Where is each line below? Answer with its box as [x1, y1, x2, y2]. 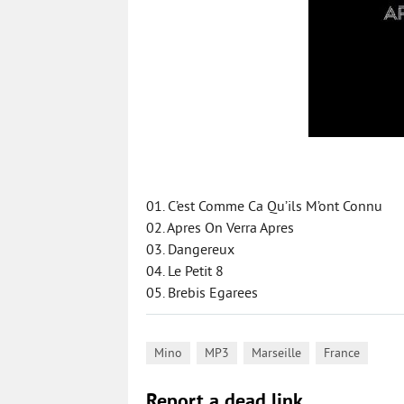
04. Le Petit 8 [146, 263, 224, 281]
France [324, 346, 360, 362]
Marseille [252, 346, 301, 362]
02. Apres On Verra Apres [146, 220, 294, 238]
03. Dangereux [146, 242, 234, 260]
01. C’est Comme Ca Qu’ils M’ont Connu [146, 198, 382, 216]
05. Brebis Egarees [146, 285, 258, 303]
